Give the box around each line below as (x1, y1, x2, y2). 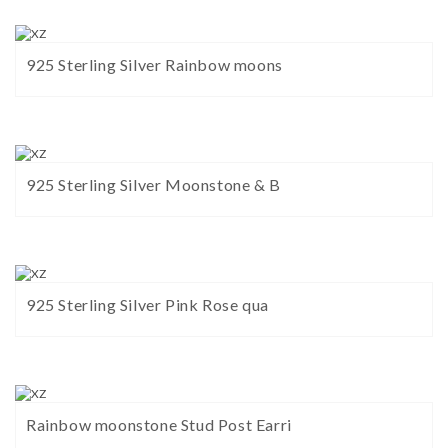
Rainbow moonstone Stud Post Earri (26, 415, 292, 435)
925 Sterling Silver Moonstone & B (26, 175, 281, 195)
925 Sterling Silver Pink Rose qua (26, 295, 269, 315)
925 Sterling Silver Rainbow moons (26, 55, 283, 75)
